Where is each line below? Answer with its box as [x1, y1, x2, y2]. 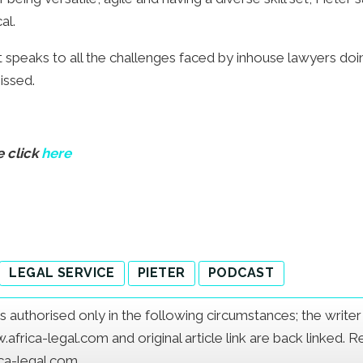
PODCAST [207, 265, 275, 281]
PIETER [137, 265, 186, 281]
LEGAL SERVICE [9, 265, 115, 281]
